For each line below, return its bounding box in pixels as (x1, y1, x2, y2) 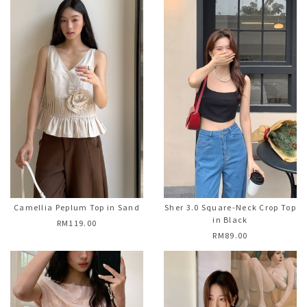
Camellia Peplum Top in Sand (13, 202, 140, 212)
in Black (212, 214, 248, 225)
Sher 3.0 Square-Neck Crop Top (164, 202, 296, 212)
